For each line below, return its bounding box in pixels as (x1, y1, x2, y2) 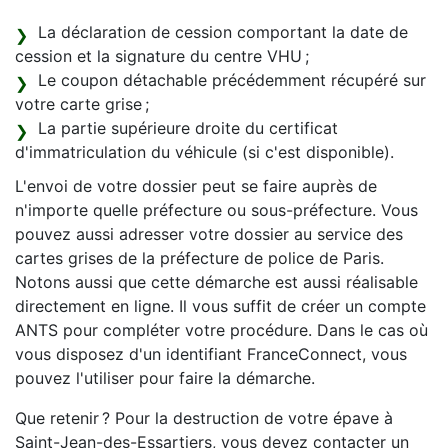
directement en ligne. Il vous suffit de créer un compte (15, 296, 426, 317)
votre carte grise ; (15, 94, 149, 115)
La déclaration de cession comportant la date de (38, 22, 408, 43)
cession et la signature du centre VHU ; (15, 46, 309, 67)
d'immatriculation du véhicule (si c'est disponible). (15, 142, 394, 163)
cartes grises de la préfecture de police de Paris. (15, 248, 384, 269)
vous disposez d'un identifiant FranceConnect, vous (15, 344, 407, 365)
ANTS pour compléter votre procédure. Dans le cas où (15, 320, 428, 341)
